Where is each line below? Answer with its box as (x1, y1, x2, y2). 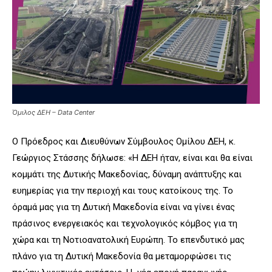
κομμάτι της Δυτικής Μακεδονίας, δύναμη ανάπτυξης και (12, 169, 242, 180)
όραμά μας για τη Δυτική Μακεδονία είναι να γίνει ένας (12, 202, 235, 213)
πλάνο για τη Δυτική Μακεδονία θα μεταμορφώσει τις (12, 251, 231, 262)
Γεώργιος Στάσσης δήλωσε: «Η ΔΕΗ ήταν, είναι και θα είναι (12, 152, 253, 164)
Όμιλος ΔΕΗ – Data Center (12, 108, 95, 117)
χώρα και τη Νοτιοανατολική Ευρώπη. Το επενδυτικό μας (12, 234, 245, 246)
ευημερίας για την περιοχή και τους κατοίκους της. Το (12, 185, 233, 197)
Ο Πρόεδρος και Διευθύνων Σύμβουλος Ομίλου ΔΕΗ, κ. (12, 136, 236, 148)
